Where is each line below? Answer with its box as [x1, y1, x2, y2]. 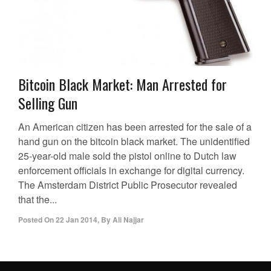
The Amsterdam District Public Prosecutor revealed [18, 178, 237, 192]
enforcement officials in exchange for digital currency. [18, 163, 244, 178]
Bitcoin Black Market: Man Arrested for [18, 73, 227, 96]
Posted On [18, 214, 54, 226]
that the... [18, 192, 57, 207]
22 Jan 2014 [56, 214, 97, 226]
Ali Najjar [113, 214, 144, 226]
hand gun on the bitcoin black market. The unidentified [18, 134, 250, 149]
